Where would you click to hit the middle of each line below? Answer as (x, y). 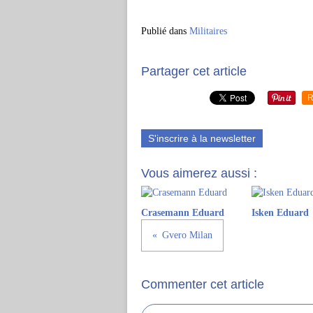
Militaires (208, 31)
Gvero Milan (187, 235)
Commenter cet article (203, 284)
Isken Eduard (280, 213)
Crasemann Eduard (183, 213)
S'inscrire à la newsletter (202, 138)
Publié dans (164, 31)
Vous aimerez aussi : (199, 173)
